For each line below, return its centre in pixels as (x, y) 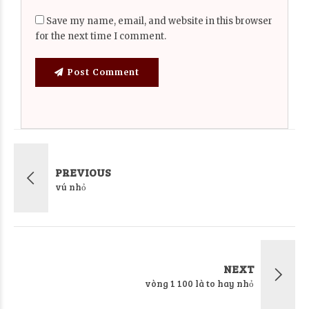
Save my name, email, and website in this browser (159, 21)
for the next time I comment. (101, 36)
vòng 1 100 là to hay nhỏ (199, 283)
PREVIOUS (83, 172)
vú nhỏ (71, 187)
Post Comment (103, 72)
